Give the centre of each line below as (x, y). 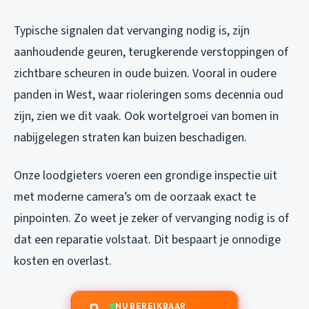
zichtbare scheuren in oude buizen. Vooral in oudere (145, 74)
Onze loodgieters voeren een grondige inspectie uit (146, 176)
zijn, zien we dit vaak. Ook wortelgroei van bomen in (146, 117)
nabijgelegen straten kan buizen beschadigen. (130, 138)
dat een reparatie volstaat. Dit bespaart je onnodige (147, 240)
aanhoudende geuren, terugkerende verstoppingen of (151, 52)
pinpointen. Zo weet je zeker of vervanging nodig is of (151, 219)
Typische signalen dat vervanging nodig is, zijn (132, 31)
